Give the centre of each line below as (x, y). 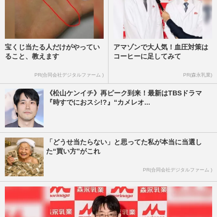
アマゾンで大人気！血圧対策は (161, 47)
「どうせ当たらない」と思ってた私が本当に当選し (124, 142)
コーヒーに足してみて (147, 56)
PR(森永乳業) (198, 75)
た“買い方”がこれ (73, 151)
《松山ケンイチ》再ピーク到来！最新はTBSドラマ (124, 93)
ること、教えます (32, 56)
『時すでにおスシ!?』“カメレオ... (98, 102)
